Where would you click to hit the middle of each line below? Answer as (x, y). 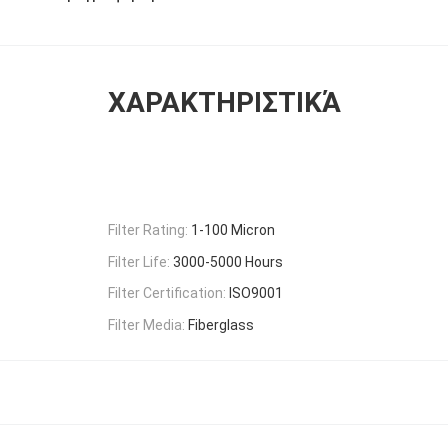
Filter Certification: (167, 293)
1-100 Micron (233, 229)
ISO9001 (256, 293)
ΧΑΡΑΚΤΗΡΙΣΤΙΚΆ (224, 102)
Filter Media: (146, 325)
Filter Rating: (148, 229)
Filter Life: (139, 261)
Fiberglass (221, 325)
